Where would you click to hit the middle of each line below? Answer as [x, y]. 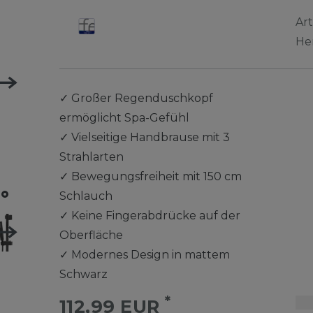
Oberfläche [91, 235]
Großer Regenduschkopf [142, 98]
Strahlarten [91, 157]
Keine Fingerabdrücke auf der [155, 216]
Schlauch [86, 196]
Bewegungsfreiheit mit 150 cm [156, 176]
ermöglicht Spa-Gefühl [124, 118]
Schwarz [83, 274]
